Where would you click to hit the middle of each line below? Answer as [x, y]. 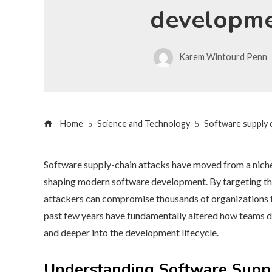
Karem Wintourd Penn [223, 56]
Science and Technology [144, 124]
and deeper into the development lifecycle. [131, 232]
